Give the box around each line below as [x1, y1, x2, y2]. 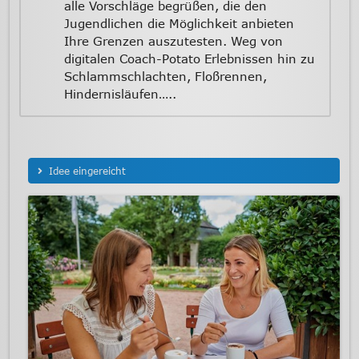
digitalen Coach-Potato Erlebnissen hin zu [63, 50, 315, 66]
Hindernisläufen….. [63, 86, 176, 101]
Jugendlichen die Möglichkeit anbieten [63, 15, 294, 30]
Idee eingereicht [46, 165, 126, 177]
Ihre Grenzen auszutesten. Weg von [63, 33, 283, 48]
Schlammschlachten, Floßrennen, [63, 68, 267, 83]
